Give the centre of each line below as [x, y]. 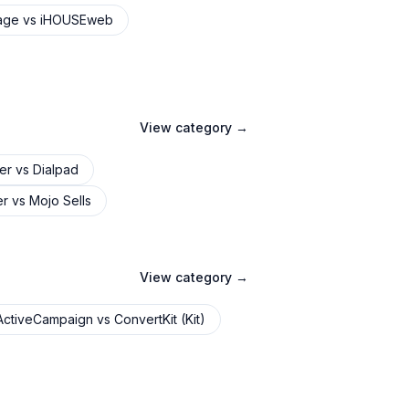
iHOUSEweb [77, 20]
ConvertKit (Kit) [160, 319]
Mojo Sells [60, 200]
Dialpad [56, 169]
